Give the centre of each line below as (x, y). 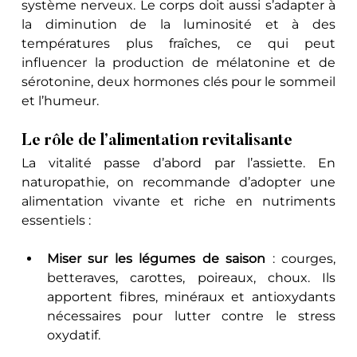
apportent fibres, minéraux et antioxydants (191, 296)
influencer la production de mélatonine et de (178, 62)
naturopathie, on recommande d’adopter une (178, 182)
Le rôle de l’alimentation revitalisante (157, 141)
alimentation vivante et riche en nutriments (178, 201)
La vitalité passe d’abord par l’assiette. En (178, 163)
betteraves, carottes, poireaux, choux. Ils (191, 277)
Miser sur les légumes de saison (157, 258)
